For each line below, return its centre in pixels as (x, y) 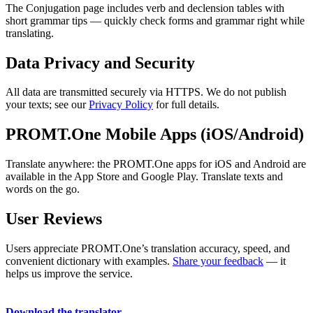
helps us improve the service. (69, 274)
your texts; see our (47, 105)
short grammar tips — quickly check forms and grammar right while (155, 20)
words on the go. (43, 189)
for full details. (186, 105)
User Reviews (54, 219)
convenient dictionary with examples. (89, 261)
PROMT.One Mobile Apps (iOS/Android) (155, 134)
